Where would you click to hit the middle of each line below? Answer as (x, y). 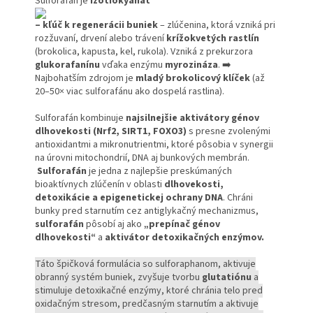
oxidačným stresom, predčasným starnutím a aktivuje (147, 304)
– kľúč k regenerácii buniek (96, 26)
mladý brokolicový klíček (193, 79)
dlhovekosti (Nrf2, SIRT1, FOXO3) (111, 132)
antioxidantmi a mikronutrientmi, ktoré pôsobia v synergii (154, 145)
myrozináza (191, 65)
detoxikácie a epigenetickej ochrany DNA (129, 198)
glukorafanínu (67, 65)
